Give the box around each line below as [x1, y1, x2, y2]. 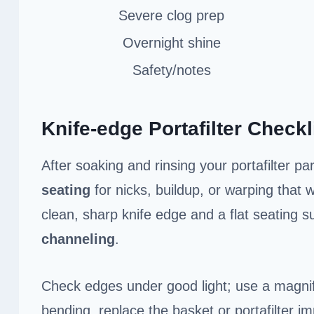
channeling [41, 231, 115, 247]
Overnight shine [122, 34, 221, 50]
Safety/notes [132, 62, 211, 78]
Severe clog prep [118, 7, 224, 23]
